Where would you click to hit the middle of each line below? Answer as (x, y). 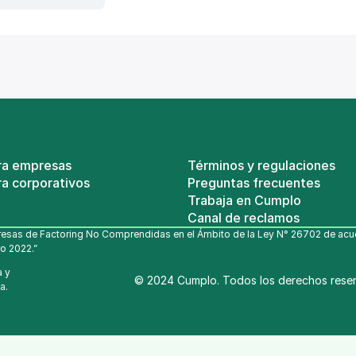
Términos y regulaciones (261, 165)
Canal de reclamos (244, 218)
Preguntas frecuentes (254, 183)
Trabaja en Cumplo (244, 200)
